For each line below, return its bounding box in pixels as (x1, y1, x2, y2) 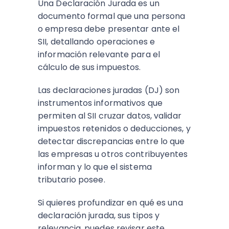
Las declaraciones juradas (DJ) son (38, 84, 180, 96)
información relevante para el (38, 49, 160, 60)
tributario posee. (38, 174, 107, 186)
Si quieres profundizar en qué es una (38, 197, 183, 209)
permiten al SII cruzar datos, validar (38, 110, 181, 122)
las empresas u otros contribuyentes (38, 148, 188, 160)
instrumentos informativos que (38, 97, 163, 109)
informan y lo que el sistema (38, 161, 152, 173)
